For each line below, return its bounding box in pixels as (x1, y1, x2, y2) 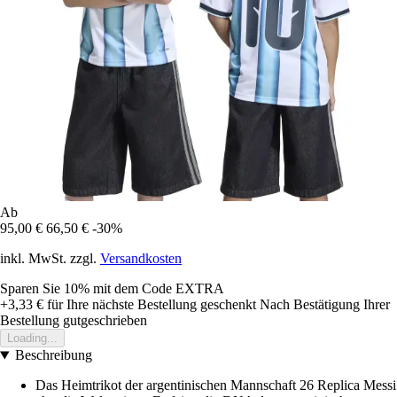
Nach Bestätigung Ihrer (260, 297, 390, 313)
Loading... (7, 331, 58, 346)
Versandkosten (100, 251, 182, 267)
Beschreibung (14, 347, 92, 363)
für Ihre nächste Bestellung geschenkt (43, 297, 256, 313)
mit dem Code (93, 281, 175, 297)
